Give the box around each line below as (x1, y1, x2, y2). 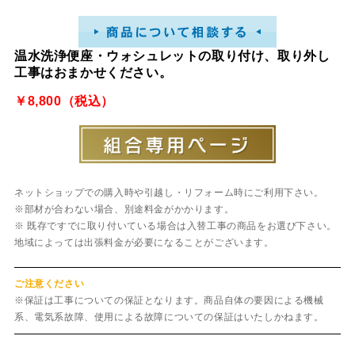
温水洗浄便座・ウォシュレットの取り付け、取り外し (13, 49, 330, 63)
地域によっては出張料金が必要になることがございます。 (13, 236, 274, 248)
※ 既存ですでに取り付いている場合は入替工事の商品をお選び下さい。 (13, 219, 337, 231)
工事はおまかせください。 (13, 66, 173, 80)
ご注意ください (13, 277, 85, 289)
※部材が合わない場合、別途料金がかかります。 (13, 203, 235, 215)
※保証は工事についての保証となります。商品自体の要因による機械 (13, 294, 324, 306)
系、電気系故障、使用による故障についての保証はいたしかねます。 (13, 311, 324, 323)
